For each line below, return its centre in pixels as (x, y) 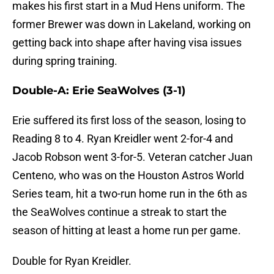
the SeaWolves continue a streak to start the (120, 212)
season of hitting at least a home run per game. (127, 231)
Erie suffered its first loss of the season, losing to (129, 120)
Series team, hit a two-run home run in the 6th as (130, 194)
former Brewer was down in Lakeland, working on (131, 24)
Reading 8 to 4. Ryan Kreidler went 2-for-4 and (123, 139)
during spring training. (65, 61)
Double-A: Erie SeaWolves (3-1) (99, 91)
